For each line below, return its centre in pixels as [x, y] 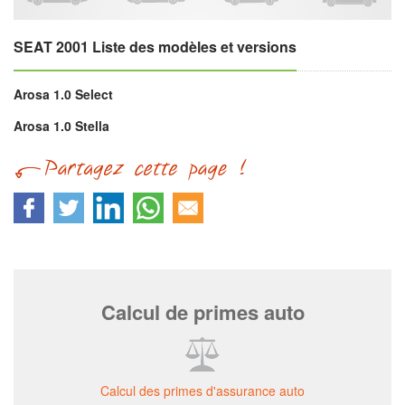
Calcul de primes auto [202, 312]
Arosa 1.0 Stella [61, 126]
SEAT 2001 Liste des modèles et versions [155, 47]
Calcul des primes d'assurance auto [202, 391]
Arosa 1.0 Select [63, 94]
